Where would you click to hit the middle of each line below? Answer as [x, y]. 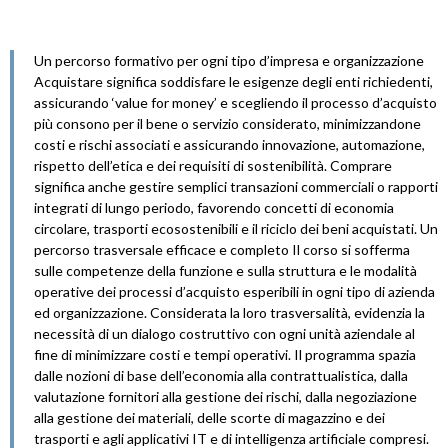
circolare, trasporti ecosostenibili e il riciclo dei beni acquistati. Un [236, 228]
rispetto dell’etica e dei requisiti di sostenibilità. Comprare [213, 165]
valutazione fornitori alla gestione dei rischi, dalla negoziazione [225, 396]
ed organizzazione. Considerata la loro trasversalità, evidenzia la [229, 312]
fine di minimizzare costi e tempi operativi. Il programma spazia [225, 354]
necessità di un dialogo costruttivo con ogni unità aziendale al [224, 333]
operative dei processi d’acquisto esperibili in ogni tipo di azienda [234, 291]
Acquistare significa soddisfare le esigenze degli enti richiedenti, [233, 81]
